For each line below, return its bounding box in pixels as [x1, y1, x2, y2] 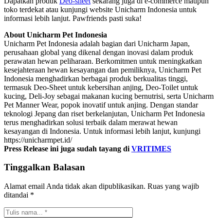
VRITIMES [131, 144, 171, 153]
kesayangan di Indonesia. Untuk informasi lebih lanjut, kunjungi [4, 127, 200, 135]
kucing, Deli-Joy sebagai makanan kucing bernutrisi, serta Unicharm [4, 91, 214, 100]
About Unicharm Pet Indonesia [4, 30, 107, 39]
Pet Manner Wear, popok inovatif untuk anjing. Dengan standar [4, 100, 198, 109]
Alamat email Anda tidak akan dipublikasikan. [4, 182, 145, 190]
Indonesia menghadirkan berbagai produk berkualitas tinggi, [4, 74, 188, 83]
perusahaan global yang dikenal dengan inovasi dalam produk [4, 48, 193, 56]
